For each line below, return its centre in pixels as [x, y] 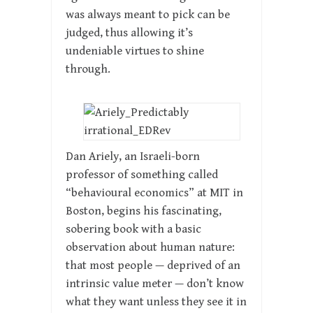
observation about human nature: [150, 247]
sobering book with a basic [133, 229]
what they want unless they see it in [156, 301]
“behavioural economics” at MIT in [154, 192]
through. [88, 70]
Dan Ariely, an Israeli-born [133, 156]
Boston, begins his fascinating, [144, 211]
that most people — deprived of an [153, 265]
